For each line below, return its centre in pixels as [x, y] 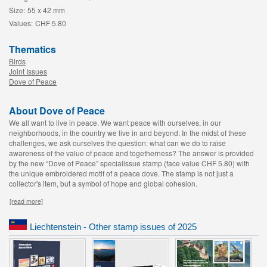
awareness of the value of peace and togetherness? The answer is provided [131, 153]
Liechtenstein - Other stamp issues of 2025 [113, 226]
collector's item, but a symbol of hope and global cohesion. [103, 184]
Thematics [32, 49]
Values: [21, 23]
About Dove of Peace [57, 111]
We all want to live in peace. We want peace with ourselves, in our [115, 123]
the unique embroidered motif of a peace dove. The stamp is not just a [121, 173]
